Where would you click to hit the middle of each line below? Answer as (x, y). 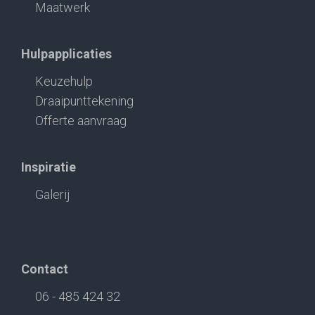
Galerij (52, 194)
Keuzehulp (64, 81)
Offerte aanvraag (81, 121)
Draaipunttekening (84, 101)
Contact (45, 269)
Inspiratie (49, 167)
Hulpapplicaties (66, 54)
